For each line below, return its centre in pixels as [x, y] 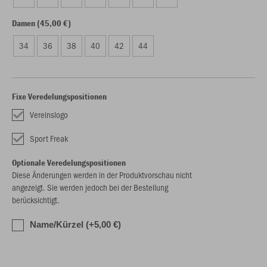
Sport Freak [49, 138]
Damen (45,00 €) [41, 23]
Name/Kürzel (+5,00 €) [75, 224]
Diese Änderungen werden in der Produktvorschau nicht [102, 175]
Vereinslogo [49, 114]
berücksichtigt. [36, 200]
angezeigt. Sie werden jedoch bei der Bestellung [90, 187]
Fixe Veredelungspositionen [59, 96]
